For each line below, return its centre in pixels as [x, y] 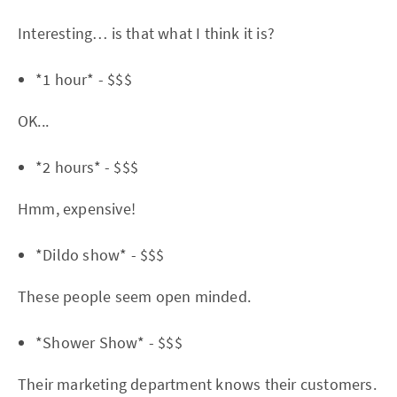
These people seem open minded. [134, 296]
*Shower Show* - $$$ [109, 343]
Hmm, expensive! [77, 209]
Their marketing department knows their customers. [197, 384]
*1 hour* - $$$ [84, 79]
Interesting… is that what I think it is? [146, 33]
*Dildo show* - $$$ [100, 255]
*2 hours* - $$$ [87, 167]
